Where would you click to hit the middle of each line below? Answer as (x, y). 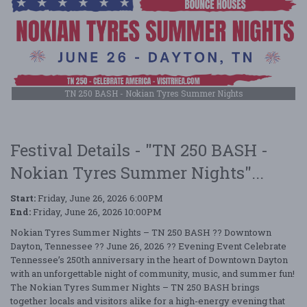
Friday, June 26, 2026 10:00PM (96, 211)
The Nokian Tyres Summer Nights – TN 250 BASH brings (135, 287)
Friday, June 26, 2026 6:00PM (99, 198)
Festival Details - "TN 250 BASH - (139, 150)
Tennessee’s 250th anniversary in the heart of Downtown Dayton (149, 259)
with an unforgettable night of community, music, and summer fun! (152, 273)
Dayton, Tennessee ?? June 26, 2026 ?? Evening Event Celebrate (148, 246)
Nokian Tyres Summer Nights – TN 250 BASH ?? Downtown (141, 232)
